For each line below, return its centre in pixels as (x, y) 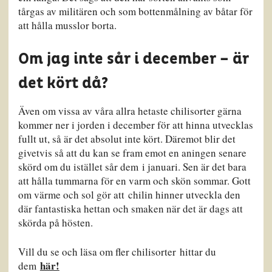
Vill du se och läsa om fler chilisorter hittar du (117, 252)
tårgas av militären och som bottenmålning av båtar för (135, 11)
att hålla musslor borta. (67, 25)
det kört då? (63, 84)
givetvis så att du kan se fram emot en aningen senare (132, 152)
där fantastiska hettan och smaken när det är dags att (130, 208)
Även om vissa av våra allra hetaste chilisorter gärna (130, 110)
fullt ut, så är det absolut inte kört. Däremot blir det (127, 138)
